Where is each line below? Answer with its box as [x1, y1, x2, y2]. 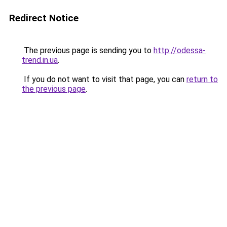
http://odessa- [154, 46, 206, 55]
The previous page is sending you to [22, 46, 154, 55]
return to [186, 74, 218, 84]
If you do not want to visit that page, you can [22, 74, 186, 84]
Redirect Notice [9, 12, 79, 24]
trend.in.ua [22, 55, 58, 65]
